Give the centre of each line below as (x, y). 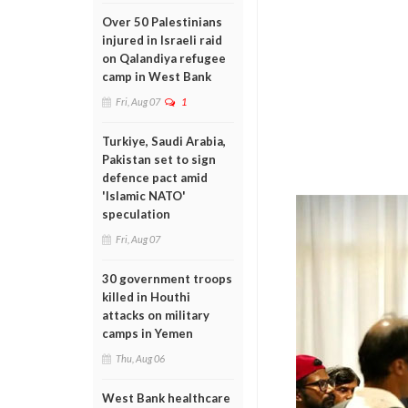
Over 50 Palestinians (162, 22)
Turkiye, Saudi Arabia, (164, 141)
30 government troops (167, 279)
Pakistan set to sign (159, 159)
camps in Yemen (148, 333)
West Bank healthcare (166, 398)
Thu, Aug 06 (140, 358)
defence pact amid (155, 178)
